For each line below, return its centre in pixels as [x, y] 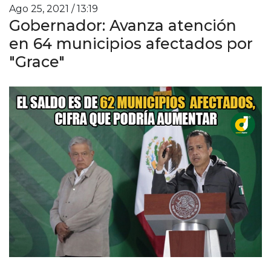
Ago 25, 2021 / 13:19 [54, 8]
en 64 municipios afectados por [131, 43]
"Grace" [37, 61]
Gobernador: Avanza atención [123, 25]
